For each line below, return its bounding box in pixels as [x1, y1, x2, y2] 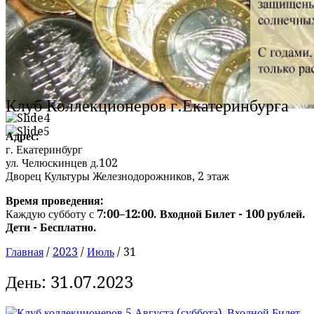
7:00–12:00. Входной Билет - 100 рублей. [97, 207, 306, 221]
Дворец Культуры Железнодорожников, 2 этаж [6, 169, 229, 183]
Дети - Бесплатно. [6, 220, 97, 234]
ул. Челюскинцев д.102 [6, 156, 118, 170]
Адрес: [6, 129, 39, 143]
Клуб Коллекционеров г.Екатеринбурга [6, 95, 289, 116]
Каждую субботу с [6, 207, 97, 221]
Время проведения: [6, 193, 104, 207]
